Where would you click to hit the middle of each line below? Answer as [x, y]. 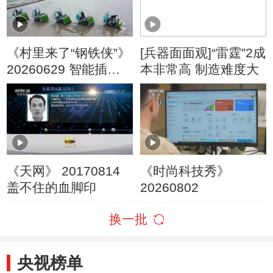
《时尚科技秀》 [185, 171]
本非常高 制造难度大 [199, 69]
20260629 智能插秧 [64, 69]
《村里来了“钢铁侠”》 [69, 53]
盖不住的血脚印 [52, 188]
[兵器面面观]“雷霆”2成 [203, 53]
